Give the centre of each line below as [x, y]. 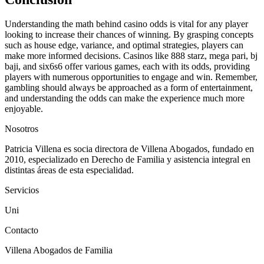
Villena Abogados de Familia [59, 250]
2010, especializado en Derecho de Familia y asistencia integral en [128, 160]
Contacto [22, 230]
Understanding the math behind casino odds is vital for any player [126, 24]
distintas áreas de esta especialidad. [69, 170]
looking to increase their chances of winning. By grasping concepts [129, 35]
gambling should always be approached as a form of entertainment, [129, 88]
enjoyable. [24, 109]
